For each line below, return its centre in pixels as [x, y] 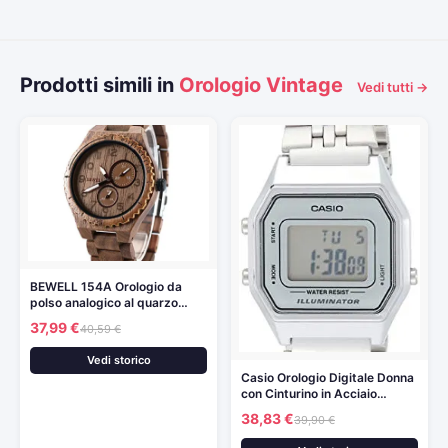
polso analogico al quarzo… [109, 302]
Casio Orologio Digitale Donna [327, 378]
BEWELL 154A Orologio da [106, 286]
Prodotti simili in [99, 85]
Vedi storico [118, 359]
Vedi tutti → [392, 87]
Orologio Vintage [261, 85]
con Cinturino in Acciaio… [314, 394]
